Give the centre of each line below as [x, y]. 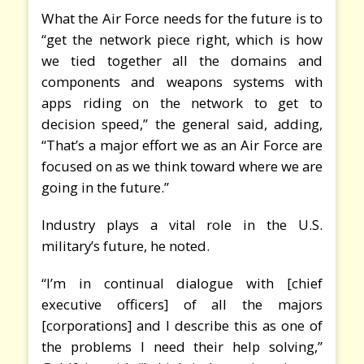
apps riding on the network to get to [182, 102]
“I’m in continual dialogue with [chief [182, 283]
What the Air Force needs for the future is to [182, 18]
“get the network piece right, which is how [182, 39]
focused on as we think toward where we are [182, 166]
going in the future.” [105, 187]
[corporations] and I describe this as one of [182, 325]
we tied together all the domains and [182, 60]
